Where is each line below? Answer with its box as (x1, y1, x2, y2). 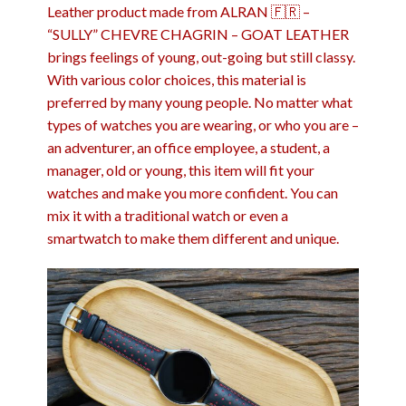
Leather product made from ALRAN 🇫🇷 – (46, 3, 310, 21)
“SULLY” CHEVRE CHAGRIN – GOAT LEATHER (46, 25, 349, 43)
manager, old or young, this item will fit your (46, 161, 314, 179)
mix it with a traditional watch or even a (46, 207, 288, 225)
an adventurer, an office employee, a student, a (46, 139, 330, 157)
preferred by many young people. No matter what (46, 93, 353, 111)
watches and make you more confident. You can (46, 184, 338, 202)
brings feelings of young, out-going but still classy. (46, 48, 355, 66)
